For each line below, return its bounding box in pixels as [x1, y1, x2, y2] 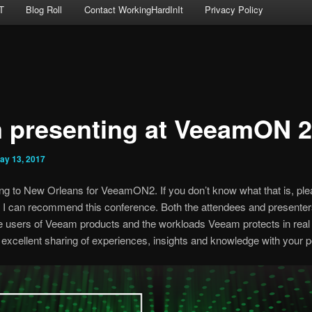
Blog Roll [26, 3, 63, 17]
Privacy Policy [205, 3, 264, 17]
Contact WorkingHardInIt [84, 3, 183, 17]
